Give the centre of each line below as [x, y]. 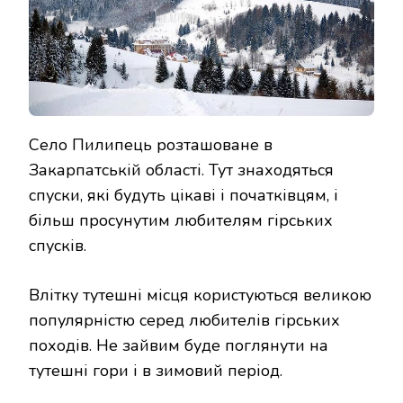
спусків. [58, 246]
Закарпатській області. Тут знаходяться [181, 170]
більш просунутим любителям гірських [181, 221]
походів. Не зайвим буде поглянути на [179, 346]
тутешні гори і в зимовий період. [156, 371]
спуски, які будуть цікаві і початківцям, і [184, 196]
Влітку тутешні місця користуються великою [200, 296]
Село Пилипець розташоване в [151, 145]
